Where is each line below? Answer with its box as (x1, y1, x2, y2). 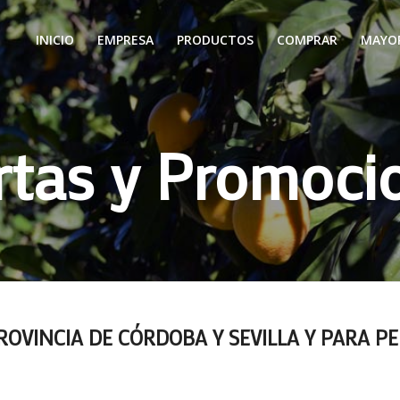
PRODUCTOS (176, 31, 254, 48)
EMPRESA (96, 31, 154, 48)
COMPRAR (276, 31, 337, 48)
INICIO (35, 31, 74, 48)
